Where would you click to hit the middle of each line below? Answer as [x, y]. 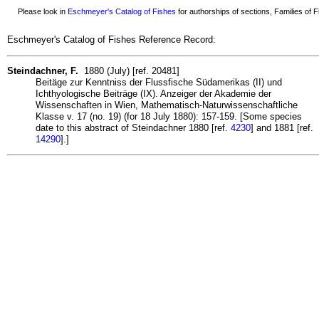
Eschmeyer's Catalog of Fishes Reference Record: [111, 40]
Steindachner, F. [43, 70]
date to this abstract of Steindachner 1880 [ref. [133, 127]
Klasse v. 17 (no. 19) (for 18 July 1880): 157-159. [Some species [169, 116]
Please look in [38, 11]
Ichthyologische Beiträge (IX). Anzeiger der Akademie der [153, 93]
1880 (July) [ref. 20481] [129, 70]
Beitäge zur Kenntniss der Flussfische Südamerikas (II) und [159, 82]
